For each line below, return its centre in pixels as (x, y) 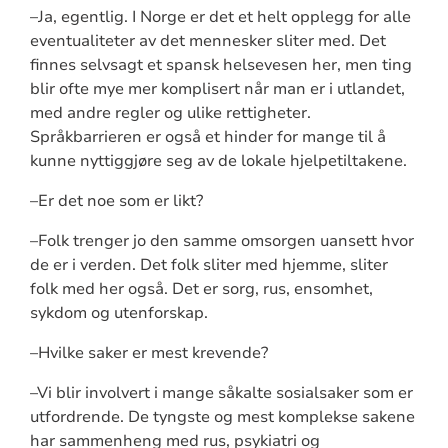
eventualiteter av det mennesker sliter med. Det (207, 40)
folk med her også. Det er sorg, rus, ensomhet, (201, 288)
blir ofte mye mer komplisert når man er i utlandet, (217, 88)
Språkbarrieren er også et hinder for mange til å (207, 136)
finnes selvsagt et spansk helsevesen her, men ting (220, 64)
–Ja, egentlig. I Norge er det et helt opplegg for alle (220, 16)
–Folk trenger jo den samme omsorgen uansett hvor (221, 240)
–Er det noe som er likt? (116, 200)
